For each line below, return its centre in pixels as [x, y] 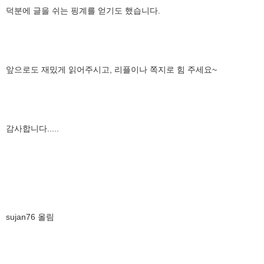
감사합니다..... [32, 128]
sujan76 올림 [30, 217]
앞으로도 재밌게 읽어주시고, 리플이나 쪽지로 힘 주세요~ [111, 69]
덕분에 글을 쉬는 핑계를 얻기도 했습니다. [83, 10]
